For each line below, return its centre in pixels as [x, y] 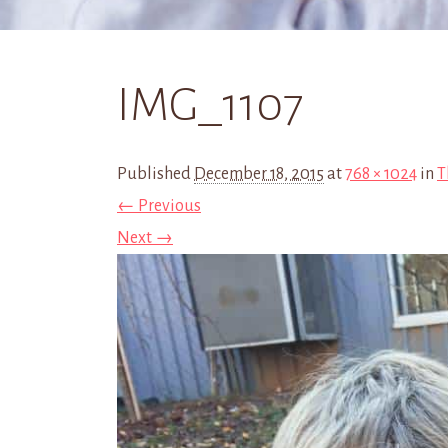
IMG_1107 [210, 105]
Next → [145, 238]
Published [155, 174]
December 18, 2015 [259, 174]
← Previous [159, 206]
